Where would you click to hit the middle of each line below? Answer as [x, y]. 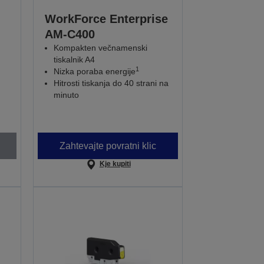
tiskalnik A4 [75, 60]
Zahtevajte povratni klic [108, 146]
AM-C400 [70, 34]
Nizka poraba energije [95, 72]
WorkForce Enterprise [107, 19]
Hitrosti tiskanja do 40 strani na [111, 83]
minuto [67, 95]
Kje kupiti [115, 164]
